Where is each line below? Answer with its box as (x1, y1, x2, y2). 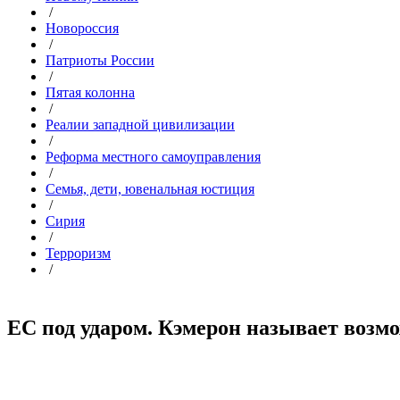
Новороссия (46, 21, 119, 36)
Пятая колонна (46, 85, 135, 100)
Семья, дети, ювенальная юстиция (46, 181, 254, 196)
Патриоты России (46, 53, 154, 68)
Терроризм (46, 246, 111, 261)
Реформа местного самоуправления (46, 149, 261, 164)
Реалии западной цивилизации (46, 117, 235, 132)
